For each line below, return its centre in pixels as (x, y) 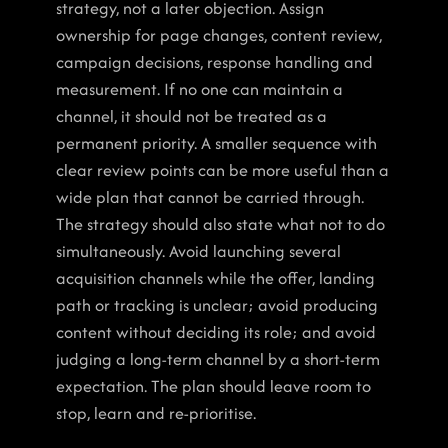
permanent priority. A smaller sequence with (216, 143)
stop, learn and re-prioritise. (156, 413)
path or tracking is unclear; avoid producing (217, 305)
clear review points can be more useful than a (222, 170)
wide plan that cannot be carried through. (210, 197)
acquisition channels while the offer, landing (215, 278)
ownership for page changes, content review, (219, 35)
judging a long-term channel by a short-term (218, 359)
